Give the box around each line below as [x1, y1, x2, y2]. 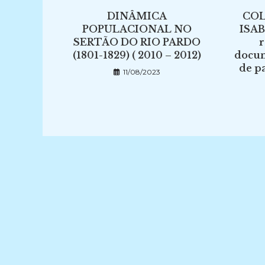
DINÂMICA [107, 10, 167, 22]
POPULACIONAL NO [82, 23, 192, 35]
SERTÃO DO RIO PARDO [73, 36, 201, 48]
